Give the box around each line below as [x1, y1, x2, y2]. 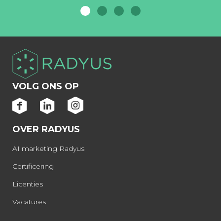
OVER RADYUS [12, 123, 80, 135]
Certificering [12, 162, 54, 171]
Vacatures [12, 197, 46, 207]
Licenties [12, 180, 43, 189]
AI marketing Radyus [12, 144, 84, 153]
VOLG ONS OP [12, 80, 79, 92]
